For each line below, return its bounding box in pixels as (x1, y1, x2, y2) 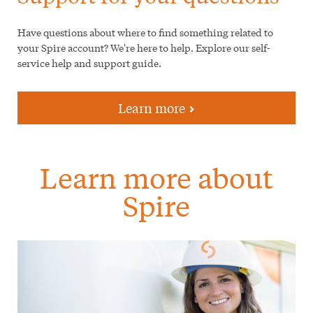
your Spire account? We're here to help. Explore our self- (17, 40, 270, 54)
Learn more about (40, 159, 273, 196)
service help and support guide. (17, 55, 161, 70)
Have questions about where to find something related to (17, 24, 273, 39)
